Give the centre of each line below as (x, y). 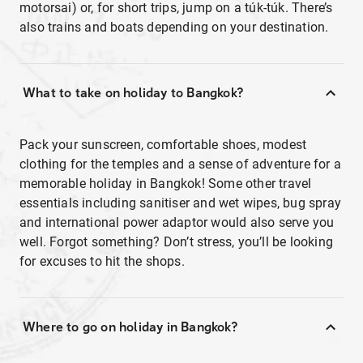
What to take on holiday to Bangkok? (133, 93)
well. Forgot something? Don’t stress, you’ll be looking (177, 242)
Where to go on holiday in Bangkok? (130, 327)
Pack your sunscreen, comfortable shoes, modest (163, 145)
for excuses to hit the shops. (102, 261)
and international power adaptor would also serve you (177, 222)
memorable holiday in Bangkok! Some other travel (166, 184)
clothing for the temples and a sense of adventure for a (181, 164)
